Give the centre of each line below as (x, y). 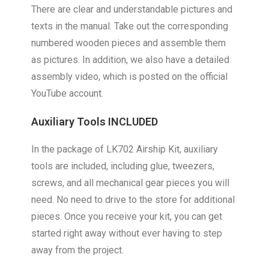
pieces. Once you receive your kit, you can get (127, 217)
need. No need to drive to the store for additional (133, 200)
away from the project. (78, 250)
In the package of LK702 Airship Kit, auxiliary (125, 150)
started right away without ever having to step (127, 234)
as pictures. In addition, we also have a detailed (131, 60)
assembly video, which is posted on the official (130, 77)
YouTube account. (68, 94)
